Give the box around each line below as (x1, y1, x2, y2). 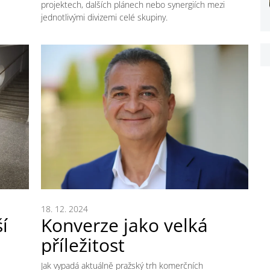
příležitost (41, 233, 125, 258)
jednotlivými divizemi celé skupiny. (41, 11, 168, 23)
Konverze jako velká (41, 213, 208, 238)
